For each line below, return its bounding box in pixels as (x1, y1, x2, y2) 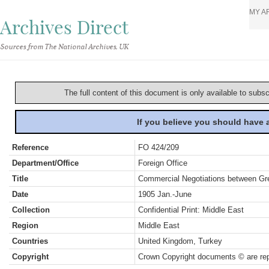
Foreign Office (138, 159, 187, 168)
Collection (12, 205, 50, 214)
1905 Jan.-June (138, 190, 192, 199)
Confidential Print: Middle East (138, 205, 244, 214)
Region (12, 221, 38, 230)
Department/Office (12, 159, 79, 168)
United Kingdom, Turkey (138, 237, 222, 246)
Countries (12, 237, 48, 246)
